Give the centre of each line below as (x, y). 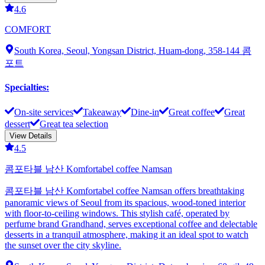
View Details (31, 135)
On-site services (44, 112)
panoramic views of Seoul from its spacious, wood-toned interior (125, 202)
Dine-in (145, 112)
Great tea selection (74, 124)
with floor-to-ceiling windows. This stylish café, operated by (117, 213)
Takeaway (102, 112)
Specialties (25, 88)
